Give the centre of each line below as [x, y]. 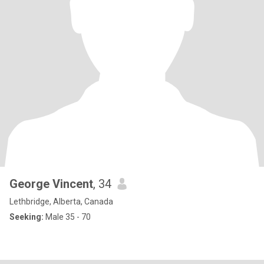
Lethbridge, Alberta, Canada [61, 202]
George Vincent [51, 184]
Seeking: [27, 217]
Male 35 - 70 [67, 217]
